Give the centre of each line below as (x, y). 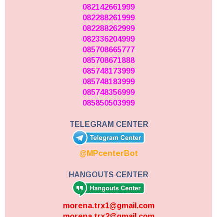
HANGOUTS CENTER (108, 174)
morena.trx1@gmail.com (108, 205)
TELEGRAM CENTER (108, 124)
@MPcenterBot (108, 153)
